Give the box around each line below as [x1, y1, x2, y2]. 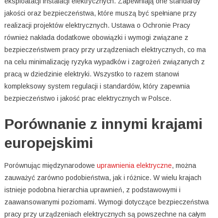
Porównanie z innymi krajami [4, 116, 202, 132]
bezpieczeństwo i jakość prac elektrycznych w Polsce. [4, 94, 171, 103]
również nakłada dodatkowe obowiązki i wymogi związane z [4, 34, 188, 42]
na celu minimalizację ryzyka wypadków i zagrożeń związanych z [4, 58, 205, 66]
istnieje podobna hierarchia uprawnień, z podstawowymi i [4, 186, 181, 194]
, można [171, 162, 196, 170]
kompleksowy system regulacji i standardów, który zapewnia [4, 82, 190, 91]
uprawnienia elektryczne [96, 162, 172, 170]
